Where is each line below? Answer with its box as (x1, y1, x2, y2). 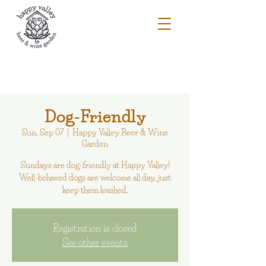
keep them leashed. (62, 185, 128, 195)
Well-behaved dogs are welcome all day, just (19, 172, 171, 183)
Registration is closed (53, 222, 137, 234)
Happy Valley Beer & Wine (72, 127, 168, 138)
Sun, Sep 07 (22, 127, 64, 138)
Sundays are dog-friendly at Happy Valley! (20, 160, 170, 170)
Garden (82, 138, 108, 149)
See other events (62, 236, 128, 248)
